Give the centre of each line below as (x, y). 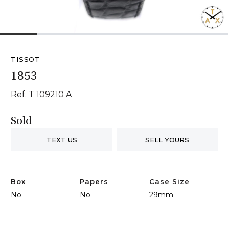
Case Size (169, 181)
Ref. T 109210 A (41, 94)
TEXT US (62, 140)
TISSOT (26, 59)
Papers (94, 181)
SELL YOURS (167, 140)
